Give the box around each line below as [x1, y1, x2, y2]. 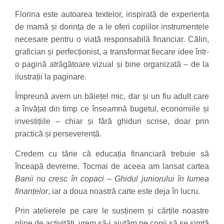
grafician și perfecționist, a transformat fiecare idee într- [15, 47, 209, 56]
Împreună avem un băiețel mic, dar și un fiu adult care [15, 92, 209, 101]
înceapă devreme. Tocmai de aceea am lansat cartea [15, 161, 209, 170]
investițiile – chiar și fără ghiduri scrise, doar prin [15, 117, 209, 126]
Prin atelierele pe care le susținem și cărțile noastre [15, 206, 209, 215]
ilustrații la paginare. [15, 72, 86, 81]
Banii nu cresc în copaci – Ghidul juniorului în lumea [15, 174, 209, 183]
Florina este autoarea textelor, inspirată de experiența [15, 9, 209, 18]
